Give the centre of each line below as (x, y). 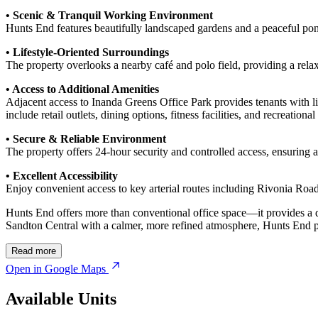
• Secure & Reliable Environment (86, 138)
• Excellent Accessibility (62, 175)
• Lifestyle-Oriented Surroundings (87, 52)
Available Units (61, 298)
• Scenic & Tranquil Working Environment (109, 15)
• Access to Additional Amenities (82, 89)
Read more (34, 251)
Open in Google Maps (56, 268)
